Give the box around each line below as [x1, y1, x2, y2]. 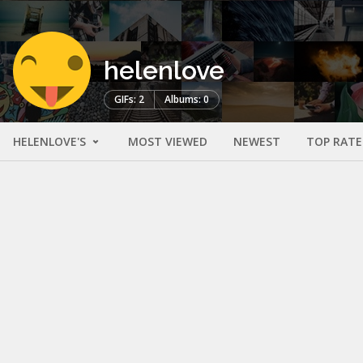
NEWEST [233, 133, 280, 149]
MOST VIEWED [128, 133, 207, 149]
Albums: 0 [164, 92, 209, 106]
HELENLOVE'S [13, 133, 89, 149]
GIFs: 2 [114, 92, 144, 106]
